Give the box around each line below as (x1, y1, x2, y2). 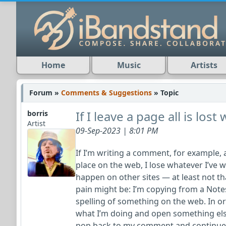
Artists (190, 60, 217, 71)
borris (27, 108, 48, 118)
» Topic (154, 88, 179, 97)
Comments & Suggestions (61, 88, 154, 97)
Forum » (29, 88, 61, 97)
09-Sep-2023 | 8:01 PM (76, 125, 158, 136)
